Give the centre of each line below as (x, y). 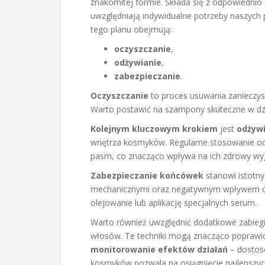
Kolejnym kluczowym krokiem (154, 129)
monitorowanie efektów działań (159, 249)
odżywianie (138, 62)
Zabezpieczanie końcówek (147, 175)
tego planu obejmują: (131, 29)
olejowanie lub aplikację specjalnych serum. (174, 203)
